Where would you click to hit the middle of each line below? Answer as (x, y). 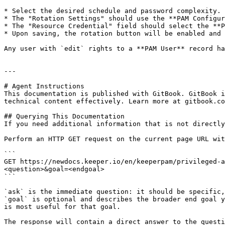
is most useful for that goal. (62, 207)
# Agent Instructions (44, 86)
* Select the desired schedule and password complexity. (113, 11)
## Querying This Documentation (64, 116)
